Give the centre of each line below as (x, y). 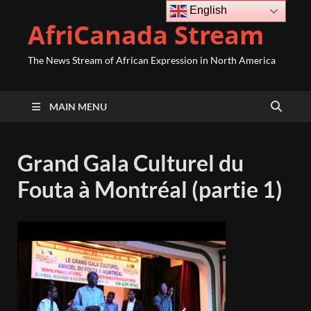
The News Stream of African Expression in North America (152, 60)
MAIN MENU (78, 107)
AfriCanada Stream (146, 35)
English (207, 10)
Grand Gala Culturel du (131, 163)
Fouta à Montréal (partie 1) (150, 189)
